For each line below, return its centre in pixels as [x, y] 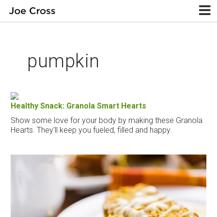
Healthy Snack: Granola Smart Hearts [79, 106]
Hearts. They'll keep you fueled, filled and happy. [92, 130]
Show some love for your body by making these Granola [107, 120]
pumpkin [63, 61]
